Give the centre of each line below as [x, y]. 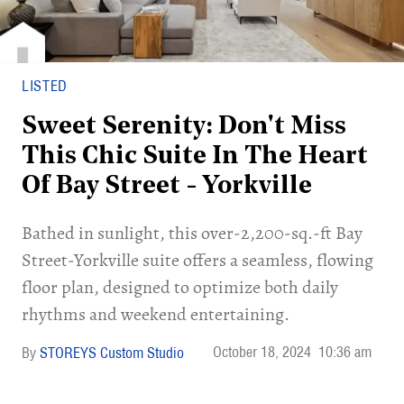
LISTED [45, 86]
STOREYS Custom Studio [112, 353]
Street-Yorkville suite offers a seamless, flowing [197, 260]
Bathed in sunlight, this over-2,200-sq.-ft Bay [192, 233]
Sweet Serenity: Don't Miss [184, 127]
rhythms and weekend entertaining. [156, 314]
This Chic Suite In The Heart [195, 157]
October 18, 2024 [262, 352]
